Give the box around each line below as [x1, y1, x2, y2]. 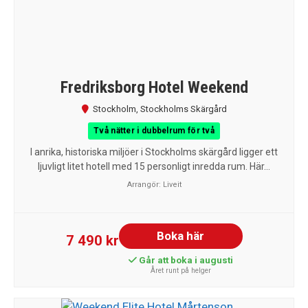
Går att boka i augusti [136, 254, 233, 265]
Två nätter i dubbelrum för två [93, 125, 214, 135]
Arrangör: [126, 179, 163, 189]
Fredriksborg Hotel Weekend [60, 77, 248, 97]
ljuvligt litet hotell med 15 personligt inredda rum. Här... [38, 160, 270, 172]
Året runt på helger [150, 266, 211, 274]
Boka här [157, 228, 204, 243]
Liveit [162, 179, 181, 189]
